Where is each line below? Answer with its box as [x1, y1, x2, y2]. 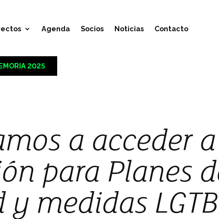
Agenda [41, 24, 70, 33]
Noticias [114, 24, 144, 33]
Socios [80, 24, 104, 33]
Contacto [154, 24, 188, 33]
